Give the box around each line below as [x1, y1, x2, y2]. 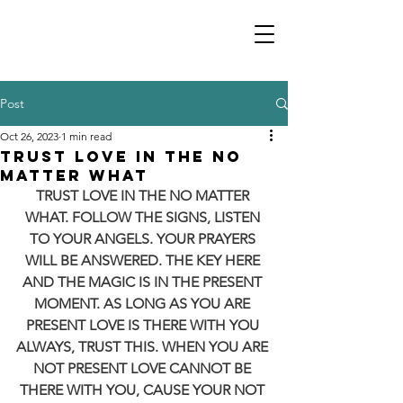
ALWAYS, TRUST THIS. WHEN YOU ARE [16, 338, 272, 355]
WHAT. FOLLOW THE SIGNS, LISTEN [24, 209, 264, 226]
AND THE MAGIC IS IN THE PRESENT [22, 273, 265, 291]
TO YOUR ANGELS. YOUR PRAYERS [29, 230, 259, 247]
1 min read [61, 130, 112, 143]
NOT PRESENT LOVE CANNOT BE [33, 360, 255, 377]
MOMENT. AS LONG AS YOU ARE [34, 295, 254, 312]
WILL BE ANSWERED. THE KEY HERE [24, 252, 264, 269]
